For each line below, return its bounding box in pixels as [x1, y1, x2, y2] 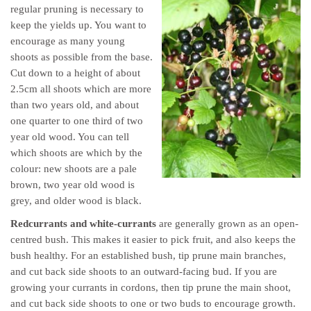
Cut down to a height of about [10, 67, 140, 78]
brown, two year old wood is [10, 179, 135, 190]
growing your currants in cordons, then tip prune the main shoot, [10, 282, 291, 293]
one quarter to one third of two [10, 115, 143, 126]
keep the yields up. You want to [10, 19, 146, 31]
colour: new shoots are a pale [10, 163, 137, 174]
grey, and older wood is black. [10, 195, 142, 206]
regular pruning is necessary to [10, 3, 144, 15]
